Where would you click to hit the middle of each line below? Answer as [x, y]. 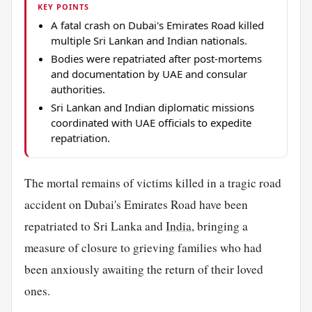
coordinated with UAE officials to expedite [151, 122]
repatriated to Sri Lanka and [95, 226]
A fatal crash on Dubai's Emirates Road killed [157, 25]
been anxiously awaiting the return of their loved [143, 269]
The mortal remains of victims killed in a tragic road [153, 182]
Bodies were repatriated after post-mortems [156, 58]
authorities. [78, 89]
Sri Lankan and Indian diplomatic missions [152, 107]
